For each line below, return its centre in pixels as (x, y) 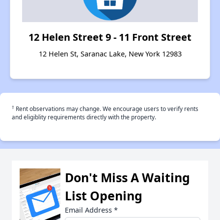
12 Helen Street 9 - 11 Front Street (110, 37)
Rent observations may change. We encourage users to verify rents (106, 109)
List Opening (104, 196)
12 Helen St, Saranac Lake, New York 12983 (110, 54)
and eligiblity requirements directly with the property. (84, 117)
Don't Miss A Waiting (127, 178)
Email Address (89, 210)
